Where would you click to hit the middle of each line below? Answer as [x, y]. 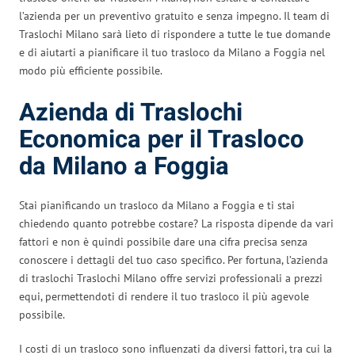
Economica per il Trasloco [162, 139]
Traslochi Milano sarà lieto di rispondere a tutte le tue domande [175, 34]
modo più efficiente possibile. [91, 70]
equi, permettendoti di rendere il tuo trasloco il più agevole [164, 296]
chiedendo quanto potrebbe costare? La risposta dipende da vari [176, 223]
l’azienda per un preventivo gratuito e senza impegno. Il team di [174, 15]
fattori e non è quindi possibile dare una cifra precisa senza [163, 241]
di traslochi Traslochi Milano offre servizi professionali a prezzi [171, 278]
